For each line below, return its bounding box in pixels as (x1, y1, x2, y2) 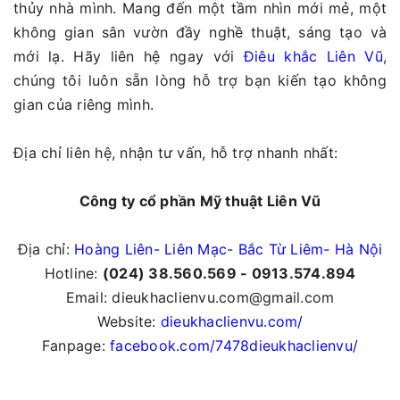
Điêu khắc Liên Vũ (243, 46, 383, 65)
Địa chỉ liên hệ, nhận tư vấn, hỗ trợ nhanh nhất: (13, 143, 337, 162)
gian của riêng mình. (13, 95, 154, 113)
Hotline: (44, 263, 103, 282)
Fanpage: (41, 336, 111, 354)
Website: (96, 312, 161, 330)
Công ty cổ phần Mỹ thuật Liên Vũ (79, 191, 321, 210)
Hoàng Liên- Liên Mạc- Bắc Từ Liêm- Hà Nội (74, 239, 383, 258)
